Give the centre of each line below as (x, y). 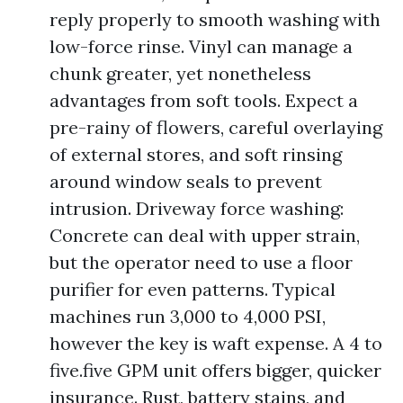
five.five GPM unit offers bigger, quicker (215, 370)
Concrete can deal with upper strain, (205, 235)
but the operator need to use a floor (201, 262)
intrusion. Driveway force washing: (197, 208)
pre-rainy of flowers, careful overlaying (216, 127)
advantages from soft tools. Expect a (204, 100)
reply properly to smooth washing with (215, 19)
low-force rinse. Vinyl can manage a (201, 46)
